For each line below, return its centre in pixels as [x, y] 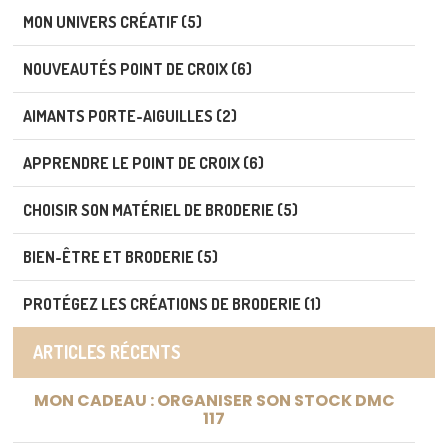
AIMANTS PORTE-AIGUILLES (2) [130, 115]
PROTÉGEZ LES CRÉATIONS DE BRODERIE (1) [172, 303]
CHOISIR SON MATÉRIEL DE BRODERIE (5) [160, 209]
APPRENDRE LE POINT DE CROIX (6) [143, 162]
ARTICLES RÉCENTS [107, 351]
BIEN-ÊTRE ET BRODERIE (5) [120, 256]
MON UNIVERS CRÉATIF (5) [112, 21]
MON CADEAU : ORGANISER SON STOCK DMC [214, 400]
